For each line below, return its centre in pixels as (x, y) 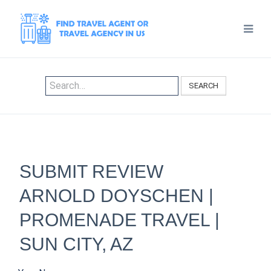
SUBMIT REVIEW (91, 171)
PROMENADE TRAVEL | (119, 220)
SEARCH (203, 86)
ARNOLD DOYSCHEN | (116, 196)
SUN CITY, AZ (76, 244)
